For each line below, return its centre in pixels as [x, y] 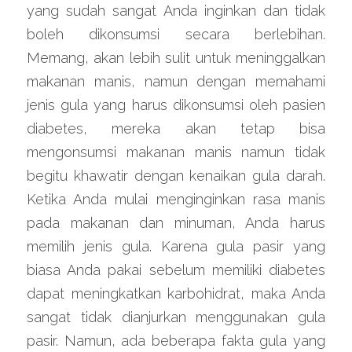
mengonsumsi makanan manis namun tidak [176, 152]
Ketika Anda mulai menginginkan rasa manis [176, 199]
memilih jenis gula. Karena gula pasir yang [176, 246]
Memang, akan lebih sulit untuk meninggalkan [176, 58]
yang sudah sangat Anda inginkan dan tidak [176, 11]
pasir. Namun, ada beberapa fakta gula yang [176, 341]
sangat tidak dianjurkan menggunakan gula [176, 317]
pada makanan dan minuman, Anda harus [176, 223]
